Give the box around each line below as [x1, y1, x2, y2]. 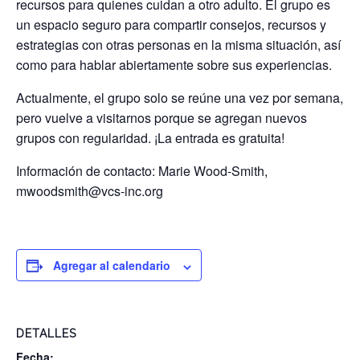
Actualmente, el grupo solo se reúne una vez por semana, [16, 88, 343, 108]
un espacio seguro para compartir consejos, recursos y [16, 15, 326, 35]
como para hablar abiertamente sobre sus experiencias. [16, 55, 332, 75]
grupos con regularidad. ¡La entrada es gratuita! [16, 129, 284, 148]
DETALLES [16, 327, 76, 341]
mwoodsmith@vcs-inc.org [16, 182, 163, 201]
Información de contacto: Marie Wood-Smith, [16, 162, 268, 181]
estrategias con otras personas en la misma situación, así [16, 35, 341, 55]
